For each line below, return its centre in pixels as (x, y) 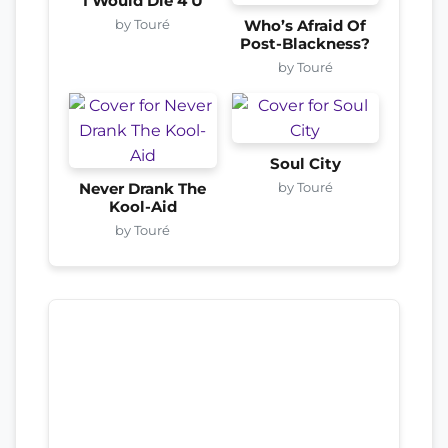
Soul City (305, 163)
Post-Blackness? (305, 43)
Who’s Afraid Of (305, 25)
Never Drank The (143, 188)
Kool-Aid (142, 206)
